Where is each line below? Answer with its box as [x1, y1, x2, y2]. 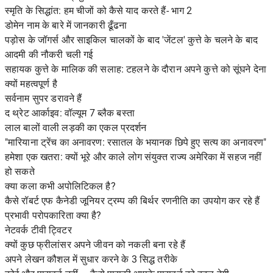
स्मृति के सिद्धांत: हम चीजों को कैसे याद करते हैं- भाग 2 [5, 5, 193, 16]
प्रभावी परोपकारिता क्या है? [5, 210, 102, 221]
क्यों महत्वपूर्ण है [5, 78, 57, 90]
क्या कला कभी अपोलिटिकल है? [5, 180, 116, 192]
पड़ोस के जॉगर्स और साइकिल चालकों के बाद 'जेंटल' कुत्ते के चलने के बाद [5, 34, 258, 46]
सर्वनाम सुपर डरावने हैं [5, 93, 82, 104]
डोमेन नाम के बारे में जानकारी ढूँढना [5, 19, 127, 31]
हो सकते [5, 166, 35, 177]
